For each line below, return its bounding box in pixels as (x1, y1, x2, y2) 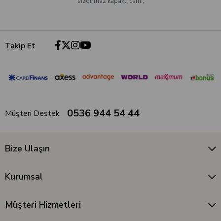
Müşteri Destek (5, 108, 60, 119)
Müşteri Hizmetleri (5, 199, 81, 211)
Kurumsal (5, 171, 43, 183)
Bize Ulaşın (5, 143, 50, 155)
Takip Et (5, 40, 36, 51)
